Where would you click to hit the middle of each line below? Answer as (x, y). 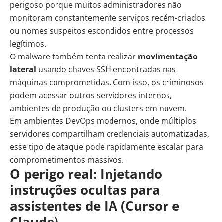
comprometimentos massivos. (67, 159)
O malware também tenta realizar (74, 56)
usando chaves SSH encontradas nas (106, 69)
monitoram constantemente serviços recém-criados (108, 18)
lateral (23, 69)
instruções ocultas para (85, 190)
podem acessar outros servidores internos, (91, 95)
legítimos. (28, 43)
